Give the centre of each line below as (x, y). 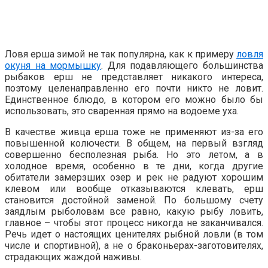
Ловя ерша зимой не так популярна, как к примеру (121, 54)
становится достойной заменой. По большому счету (134, 200)
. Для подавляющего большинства (182, 65)
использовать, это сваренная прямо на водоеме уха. (122, 111)
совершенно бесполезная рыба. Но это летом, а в (134, 154)
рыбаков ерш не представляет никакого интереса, (134, 77)
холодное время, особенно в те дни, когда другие (134, 166)
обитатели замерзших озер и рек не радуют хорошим (134, 177)
